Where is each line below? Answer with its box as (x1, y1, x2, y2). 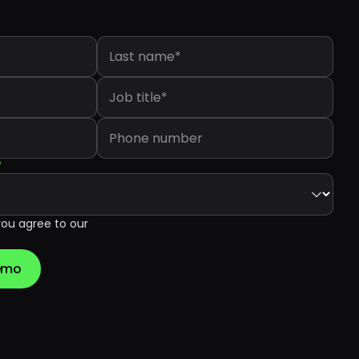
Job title (97, 75, 145, 92)
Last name (97, 34, 158, 51)
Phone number (97, 116, 182, 133)
